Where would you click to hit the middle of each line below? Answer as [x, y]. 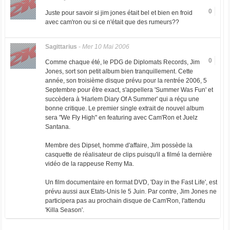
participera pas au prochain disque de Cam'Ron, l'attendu [125, 201]
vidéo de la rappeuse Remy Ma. [89, 164]
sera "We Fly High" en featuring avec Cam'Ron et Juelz [121, 118]
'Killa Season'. [64, 210]
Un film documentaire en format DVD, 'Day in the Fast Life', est [131, 182]
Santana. [57, 127]
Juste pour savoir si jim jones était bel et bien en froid [119, 13]
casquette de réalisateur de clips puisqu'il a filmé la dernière [128, 155]
